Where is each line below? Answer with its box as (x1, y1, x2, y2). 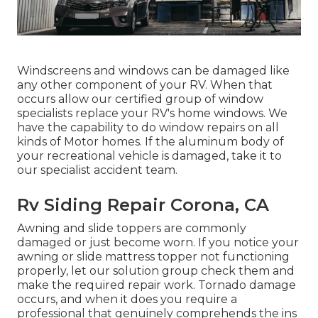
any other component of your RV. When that (17, 78, 273, 92)
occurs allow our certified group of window (17, 92, 263, 106)
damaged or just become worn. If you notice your (17, 236, 299, 250)
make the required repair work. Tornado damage (17, 278, 296, 292)
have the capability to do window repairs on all (17, 121, 279, 135)
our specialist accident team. (17, 163, 177, 177)
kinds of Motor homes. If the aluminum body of (17, 135, 284, 149)
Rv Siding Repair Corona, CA (17, 194, 269, 216)
